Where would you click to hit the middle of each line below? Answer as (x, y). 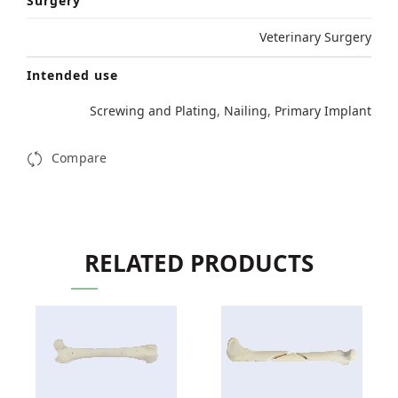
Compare (79, 158)
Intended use (72, 75)
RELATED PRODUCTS (199, 263)
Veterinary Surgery (315, 36)
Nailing (246, 110)
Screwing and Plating (153, 110)
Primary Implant (323, 110)
